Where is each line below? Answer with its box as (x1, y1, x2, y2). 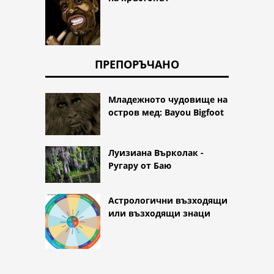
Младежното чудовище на (108, 93, 228, 105)
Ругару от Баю (108, 160, 171, 172)
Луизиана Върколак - (108, 147, 204, 159)
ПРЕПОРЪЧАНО (95, 56, 179, 72)
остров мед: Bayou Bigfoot (108, 106, 224, 118)
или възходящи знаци (108, 207, 210, 220)
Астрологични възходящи (108, 194, 228, 207)
